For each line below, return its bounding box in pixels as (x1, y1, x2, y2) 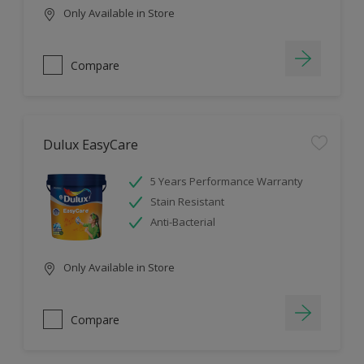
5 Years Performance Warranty (150, 174, 303, 189)
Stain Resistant (150, 194, 224, 210)
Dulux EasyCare (43, 136, 138, 154)
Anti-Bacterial (150, 214, 215, 230)
